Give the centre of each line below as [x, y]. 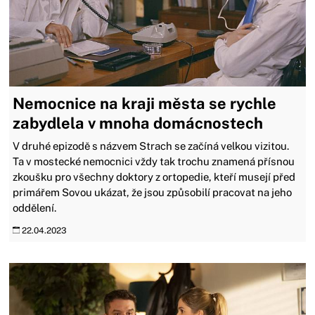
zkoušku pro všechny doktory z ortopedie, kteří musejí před [154, 177]
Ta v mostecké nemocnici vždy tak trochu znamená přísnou [154, 162]
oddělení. [35, 208]
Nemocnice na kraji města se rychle [145, 104]
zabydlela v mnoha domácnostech [138, 123]
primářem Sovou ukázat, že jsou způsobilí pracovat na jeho [153, 193]
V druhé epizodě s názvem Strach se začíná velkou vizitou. [151, 146]
